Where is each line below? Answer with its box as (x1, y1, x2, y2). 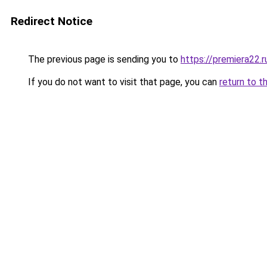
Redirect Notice (11, 14, 92, 28)
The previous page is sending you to (26, 54, 181, 65)
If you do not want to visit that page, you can (26, 76, 219, 88)
